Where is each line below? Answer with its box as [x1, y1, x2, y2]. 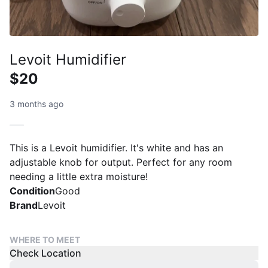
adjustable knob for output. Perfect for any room [10, 156, 232, 168]
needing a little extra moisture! [10, 170, 148, 182]
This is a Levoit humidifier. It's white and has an [10, 142, 223, 154]
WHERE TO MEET [10, 234, 80, 245]
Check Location [10, 247, 81, 259]
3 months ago [10, 99, 63, 109]
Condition [10, 185, 55, 197]
